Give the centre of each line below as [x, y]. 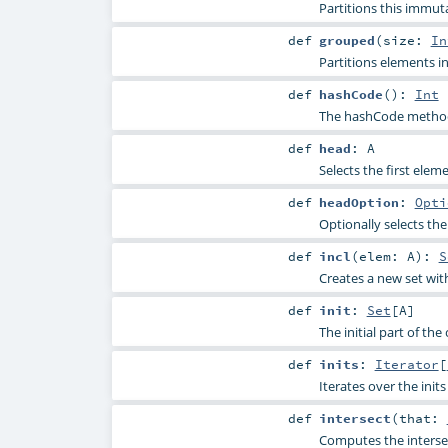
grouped [346, 39]
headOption [358, 201]
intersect [354, 418]
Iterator [406, 364]
